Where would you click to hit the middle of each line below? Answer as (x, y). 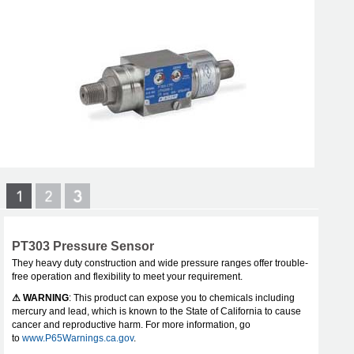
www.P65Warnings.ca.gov (78, 338)
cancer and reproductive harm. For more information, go (131, 324)
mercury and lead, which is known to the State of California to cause (156, 311)
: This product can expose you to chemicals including (182, 298)
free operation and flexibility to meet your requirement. (127, 276)
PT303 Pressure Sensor (83, 246)
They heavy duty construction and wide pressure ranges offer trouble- (160, 263)
